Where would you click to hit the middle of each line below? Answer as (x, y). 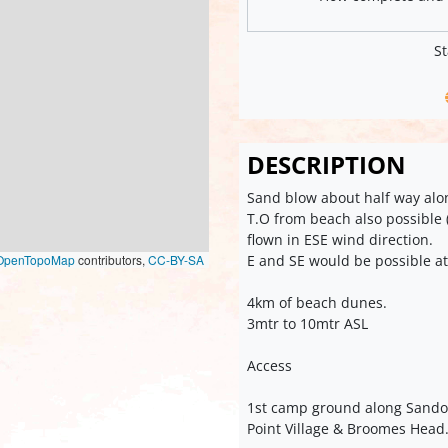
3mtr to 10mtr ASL (307, 323)
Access (269, 365)
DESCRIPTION (326, 164)
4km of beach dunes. (317, 302)
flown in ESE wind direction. (340, 239)
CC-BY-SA (176, 260)
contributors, (111, 260)
